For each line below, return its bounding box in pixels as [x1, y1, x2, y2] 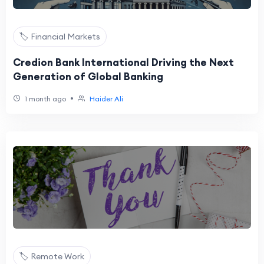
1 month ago [23, 94, 66, 103]
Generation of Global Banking [13, 70, 163, 83]
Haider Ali [90, 94, 123, 103]
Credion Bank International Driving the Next [13, 56, 234, 69]
